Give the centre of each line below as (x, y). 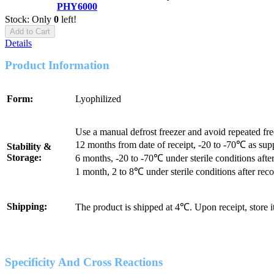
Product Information (57, 65)
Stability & (29, 146)
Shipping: (27, 206)
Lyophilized (98, 98)
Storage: (24, 157)
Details (18, 43)
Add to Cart (30, 31)
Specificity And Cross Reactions (84, 262)
